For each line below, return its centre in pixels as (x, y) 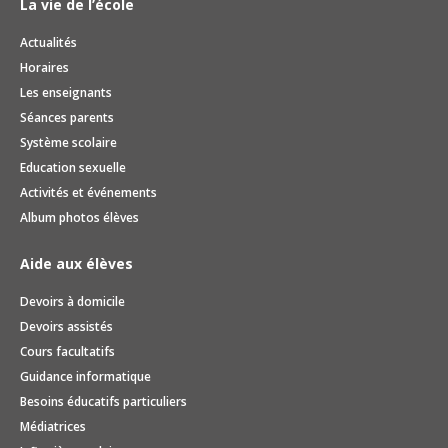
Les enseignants (66, 92)
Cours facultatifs (67, 351)
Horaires (44, 67)
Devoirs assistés (66, 326)
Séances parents (67, 117)
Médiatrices (53, 426)
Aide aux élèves (76, 263)
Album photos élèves (79, 217)
